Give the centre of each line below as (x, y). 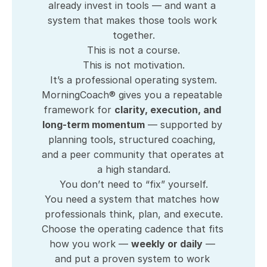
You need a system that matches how (132, 199)
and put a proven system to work (132, 259)
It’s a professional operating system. (133, 80)
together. (133, 35)
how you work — (90, 244)
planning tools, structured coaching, (132, 139)
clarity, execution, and (168, 110)
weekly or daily (167, 244)
